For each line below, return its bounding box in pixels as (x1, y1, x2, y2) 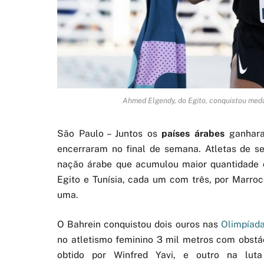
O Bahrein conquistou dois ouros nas (57, 218, 221, 230)
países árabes (161, 127, 225, 139)
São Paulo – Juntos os (57, 127, 162, 139)
